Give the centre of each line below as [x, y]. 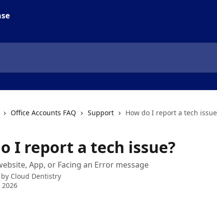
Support [101, 113]
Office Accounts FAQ [43, 113]
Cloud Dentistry [36, 176]
